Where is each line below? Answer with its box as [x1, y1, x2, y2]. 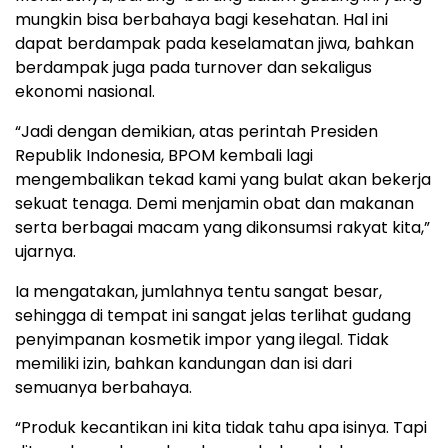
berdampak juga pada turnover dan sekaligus [15, 56, 372, 80]
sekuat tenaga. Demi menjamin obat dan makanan [15, 192, 414, 216]
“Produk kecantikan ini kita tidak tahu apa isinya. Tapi [15, 416, 427, 440]
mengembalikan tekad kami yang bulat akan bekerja [15, 168, 431, 192]
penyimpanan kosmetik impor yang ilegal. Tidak [15, 328, 389, 352]
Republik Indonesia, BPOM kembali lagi [15, 144, 313, 168]
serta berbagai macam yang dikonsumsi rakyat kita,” [15, 216, 430, 240]
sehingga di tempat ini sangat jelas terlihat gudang [15, 304, 411, 328]
